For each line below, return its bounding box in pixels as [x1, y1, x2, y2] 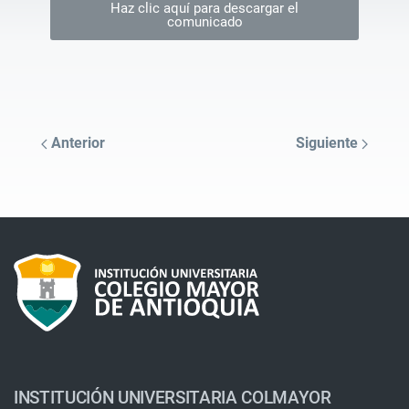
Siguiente [296, 134, 362, 152]
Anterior [47, 134, 105, 152]
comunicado [166, 14, 243, 30]
